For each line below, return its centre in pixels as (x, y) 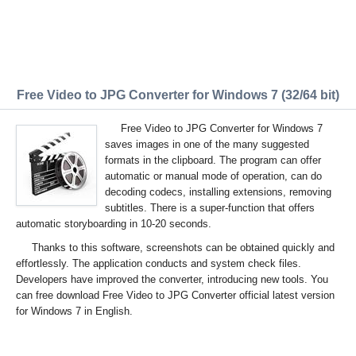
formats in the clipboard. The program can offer (213, 160)
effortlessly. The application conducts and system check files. (159, 263)
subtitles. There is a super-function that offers (210, 208)
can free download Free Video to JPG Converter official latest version (175, 295)
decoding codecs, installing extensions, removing (218, 192)
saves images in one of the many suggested (207, 144)
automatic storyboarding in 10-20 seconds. (114, 224)
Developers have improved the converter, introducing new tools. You (172, 279)
